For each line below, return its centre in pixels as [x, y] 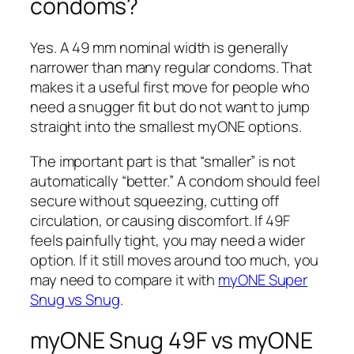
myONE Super [263, 279]
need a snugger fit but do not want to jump [170, 107]
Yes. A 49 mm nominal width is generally [160, 48]
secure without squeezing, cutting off [155, 200]
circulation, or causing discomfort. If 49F [160, 220]
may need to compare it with [124, 279]
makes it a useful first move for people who [170, 87]
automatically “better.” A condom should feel [175, 181]
